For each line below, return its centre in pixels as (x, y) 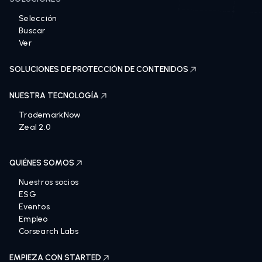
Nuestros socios (49, 182)
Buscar (32, 31)
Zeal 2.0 (35, 127)
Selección (38, 18)
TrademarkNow (50, 115)
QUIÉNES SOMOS (42, 163)
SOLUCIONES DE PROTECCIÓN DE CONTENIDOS (99, 69)
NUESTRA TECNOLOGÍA (54, 96)
